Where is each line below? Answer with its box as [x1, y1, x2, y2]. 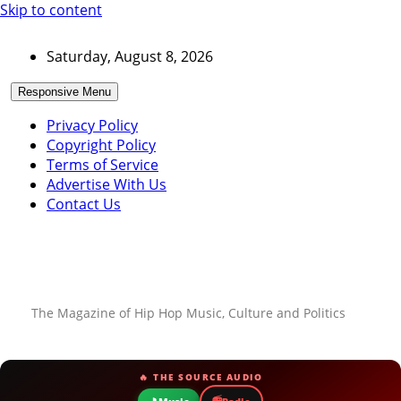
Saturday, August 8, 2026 [47, 47, 213, 66]
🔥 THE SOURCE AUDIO [139, 370, 262, 383]
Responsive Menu [18, 85, 111, 98]
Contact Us [47, 194, 121, 214]
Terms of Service [47, 155, 158, 175]
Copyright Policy [47, 135, 156, 155]
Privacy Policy [47, 115, 138, 135]
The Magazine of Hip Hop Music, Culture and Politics [31, 303, 346, 321]
